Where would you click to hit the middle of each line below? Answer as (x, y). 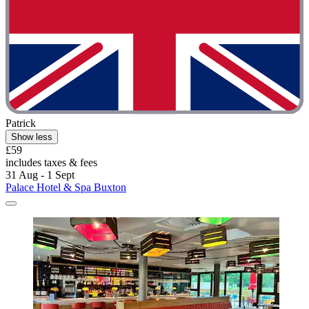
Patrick (21, 123)
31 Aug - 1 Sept (40, 175)
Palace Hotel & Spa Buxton (66, 187)
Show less (32, 137)
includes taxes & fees (51, 162)
